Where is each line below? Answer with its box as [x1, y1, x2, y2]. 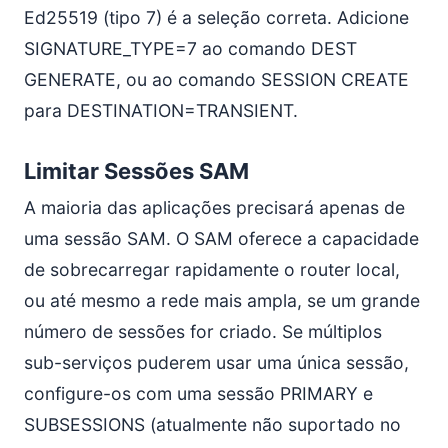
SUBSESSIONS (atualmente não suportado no [24, 414, 401, 435]
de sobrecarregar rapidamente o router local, [24, 259, 400, 280]
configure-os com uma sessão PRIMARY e [24, 383, 373, 404]
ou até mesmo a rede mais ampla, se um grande [24, 290, 420, 311]
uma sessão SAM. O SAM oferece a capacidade [24, 228, 419, 249]
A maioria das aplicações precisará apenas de [24, 197, 405, 218]
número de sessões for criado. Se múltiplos [24, 321, 382, 342]
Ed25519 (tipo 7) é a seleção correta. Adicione [24, 7, 409, 28]
